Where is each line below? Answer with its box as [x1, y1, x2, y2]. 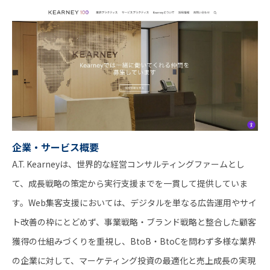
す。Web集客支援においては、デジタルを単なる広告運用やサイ [12, 196, 257, 209]
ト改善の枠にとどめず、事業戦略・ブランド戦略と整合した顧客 [12, 215, 256, 228]
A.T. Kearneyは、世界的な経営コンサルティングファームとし [12, 157, 245, 170]
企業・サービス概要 [12, 139, 99, 154]
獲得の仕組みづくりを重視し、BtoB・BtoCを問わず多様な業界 [12, 234, 256, 247]
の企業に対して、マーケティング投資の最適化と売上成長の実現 [12, 254, 256, 266]
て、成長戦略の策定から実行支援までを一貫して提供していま [12, 177, 248, 189]
